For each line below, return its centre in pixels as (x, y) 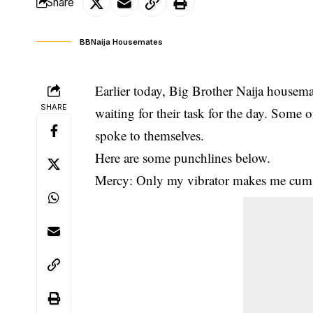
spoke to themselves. (150, 135)
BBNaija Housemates (121, 42)
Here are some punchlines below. (183, 157)
